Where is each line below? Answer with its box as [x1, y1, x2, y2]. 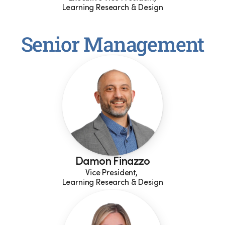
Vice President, [85, 169, 140, 177]
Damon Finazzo [75, 157, 150, 168]
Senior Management [21, 31, 204, 57]
